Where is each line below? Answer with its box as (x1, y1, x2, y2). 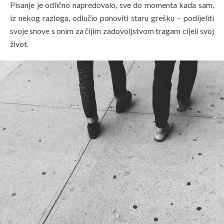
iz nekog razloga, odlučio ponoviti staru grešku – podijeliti (10, 13, 214, 23)
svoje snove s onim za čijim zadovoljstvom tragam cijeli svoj (10, 26, 214, 36)
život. (10, 39, 28, 49)
